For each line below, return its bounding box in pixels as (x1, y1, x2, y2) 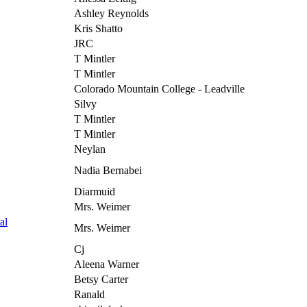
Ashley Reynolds (74, 7, 149, 19)
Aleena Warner (74, 258, 139, 270)
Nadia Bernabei (74, 164, 142, 176)
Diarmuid (74, 185, 115, 197)
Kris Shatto (74, 22, 123, 34)
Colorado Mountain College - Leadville (74, 82, 245, 95)
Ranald (74, 288, 105, 300)
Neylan (74, 143, 106, 155)
